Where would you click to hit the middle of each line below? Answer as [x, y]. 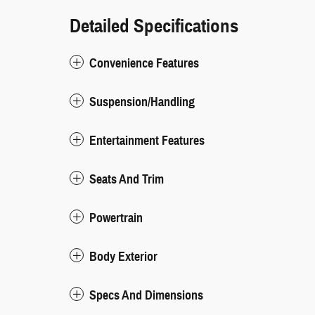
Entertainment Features [147, 140]
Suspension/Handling [142, 102]
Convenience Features [144, 63]
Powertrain [116, 218]
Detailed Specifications [154, 26]
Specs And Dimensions [146, 295]
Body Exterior [123, 256]
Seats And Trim [127, 179]
